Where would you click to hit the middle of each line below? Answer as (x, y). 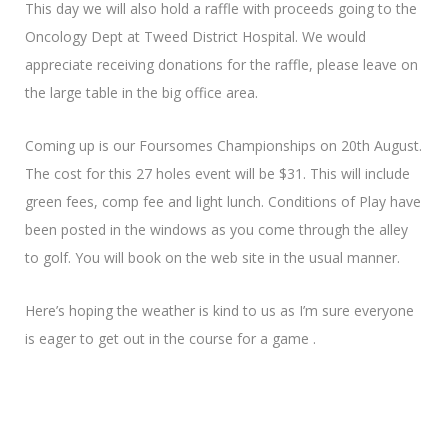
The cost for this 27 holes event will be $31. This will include (217, 174)
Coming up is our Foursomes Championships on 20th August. (223, 146)
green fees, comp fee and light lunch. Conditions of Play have (223, 202)
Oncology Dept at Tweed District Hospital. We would (195, 37)
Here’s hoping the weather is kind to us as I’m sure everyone (219, 311)
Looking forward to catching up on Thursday (169, 392)
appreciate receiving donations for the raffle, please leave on (221, 65)
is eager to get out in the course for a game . (170, 339)
